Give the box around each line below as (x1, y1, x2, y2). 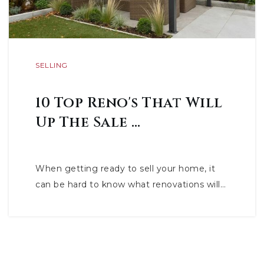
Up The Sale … (35, 113, 141, 132)
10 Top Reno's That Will (35, 94, 223, 113)
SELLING (35, 61, 68, 70)
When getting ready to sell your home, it (35, 163, 215, 174)
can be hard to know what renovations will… (35, 179, 226, 190)
